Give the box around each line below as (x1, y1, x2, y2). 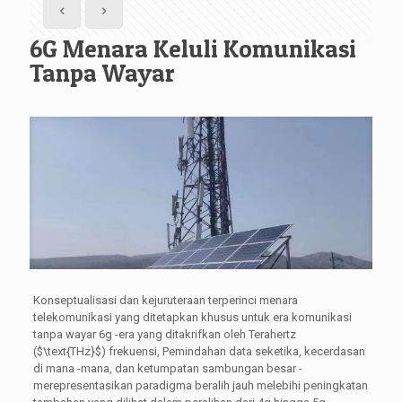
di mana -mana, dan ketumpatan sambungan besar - (32, 361, 302, 375)
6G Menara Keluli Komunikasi (30, 34, 356, 64)
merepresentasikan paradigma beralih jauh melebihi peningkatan (32, 378, 368, 392)
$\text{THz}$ (36, 344, 101, 358)
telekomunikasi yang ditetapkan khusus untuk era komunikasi (32, 310, 352, 324)
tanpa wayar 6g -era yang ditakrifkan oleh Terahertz (32, 327, 296, 341)
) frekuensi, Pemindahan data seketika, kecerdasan (100, 344, 365, 358)
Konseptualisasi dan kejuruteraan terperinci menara (32, 293, 298, 307)
